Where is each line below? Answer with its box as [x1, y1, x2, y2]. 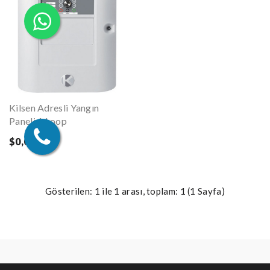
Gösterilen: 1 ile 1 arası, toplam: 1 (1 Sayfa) [45, 186, 225, 197]
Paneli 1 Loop [9, 115, 67, 127]
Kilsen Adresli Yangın [9, 102, 99, 114]
